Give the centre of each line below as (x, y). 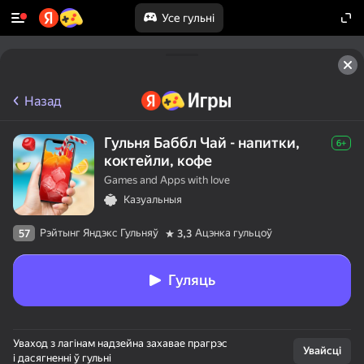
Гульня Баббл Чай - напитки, (202, 143)
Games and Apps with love (167, 180)
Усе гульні (188, 18)
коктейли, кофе (158, 160)
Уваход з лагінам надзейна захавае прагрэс (120, 343)
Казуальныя (153, 199)
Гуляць (192, 280)
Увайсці (322, 351)
